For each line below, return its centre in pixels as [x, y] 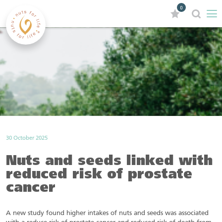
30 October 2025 [27, 139]
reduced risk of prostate [99, 175]
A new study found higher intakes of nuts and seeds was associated [107, 214]
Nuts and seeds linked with [109, 162]
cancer [31, 189]
